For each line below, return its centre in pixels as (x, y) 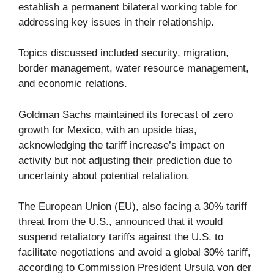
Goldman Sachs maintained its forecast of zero (126, 114)
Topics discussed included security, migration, (124, 53)
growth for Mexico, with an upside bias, (108, 130)
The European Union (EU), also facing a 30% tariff (133, 207)
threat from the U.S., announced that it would (120, 222)
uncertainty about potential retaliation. (104, 176)
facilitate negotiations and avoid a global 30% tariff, (135, 253)
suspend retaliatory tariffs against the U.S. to (121, 237)
